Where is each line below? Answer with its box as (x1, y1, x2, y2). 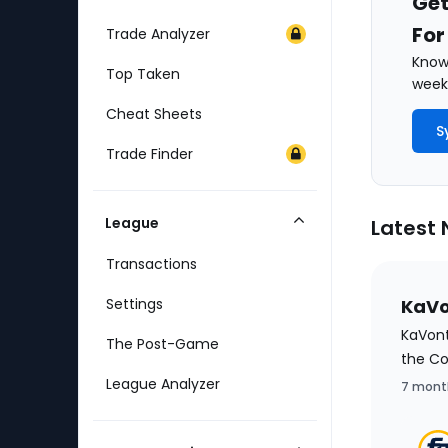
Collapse (297, 222, 353, 240)
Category (297, 241, 356, 259)
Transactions (106, 254, 197, 274)
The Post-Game (106, 334, 219, 354)
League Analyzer (106, 374, 220, 394)
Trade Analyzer (106, 24, 210, 44)
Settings (106, 294, 163, 314)
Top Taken (106, 64, 180, 84)
